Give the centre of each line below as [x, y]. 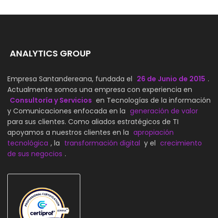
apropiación [153, 132]
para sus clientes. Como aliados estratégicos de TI [93, 121]
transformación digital [102, 143]
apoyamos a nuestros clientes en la [68, 132]
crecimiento [181, 143]
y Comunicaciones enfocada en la [67, 111]
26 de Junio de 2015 [171, 79]
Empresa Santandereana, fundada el [71, 79]
